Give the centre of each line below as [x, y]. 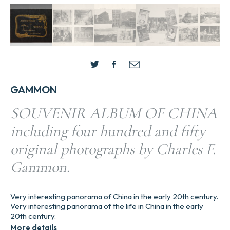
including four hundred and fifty [108, 131]
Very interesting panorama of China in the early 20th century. [114, 196]
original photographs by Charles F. [113, 149]
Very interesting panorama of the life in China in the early [107, 206]
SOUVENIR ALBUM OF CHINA [114, 113]
